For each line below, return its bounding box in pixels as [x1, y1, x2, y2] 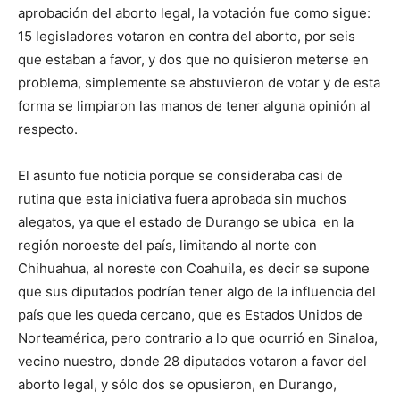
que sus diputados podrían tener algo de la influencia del [18, 283, 376, 300]
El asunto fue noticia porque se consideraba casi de [18, 167, 343, 184]
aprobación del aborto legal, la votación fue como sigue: [18, 4, 371, 21]
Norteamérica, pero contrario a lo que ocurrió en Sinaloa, [18, 329, 378, 346]
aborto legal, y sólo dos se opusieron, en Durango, [18, 376, 337, 393]
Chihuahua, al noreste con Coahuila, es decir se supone [18, 260, 370, 277]
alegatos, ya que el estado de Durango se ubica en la [18, 213, 354, 230]
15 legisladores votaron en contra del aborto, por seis [18, 28, 355, 45]
